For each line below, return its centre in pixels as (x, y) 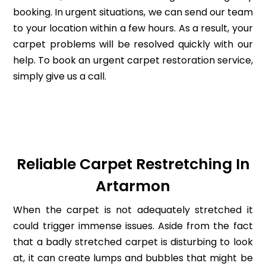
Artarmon (133, 186)
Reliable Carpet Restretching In (133, 164)
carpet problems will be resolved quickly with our (133, 44)
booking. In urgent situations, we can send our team (133, 12)
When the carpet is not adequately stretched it (133, 210)
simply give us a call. (60, 76)
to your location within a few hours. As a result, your (133, 28)
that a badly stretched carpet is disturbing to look (133, 242)
